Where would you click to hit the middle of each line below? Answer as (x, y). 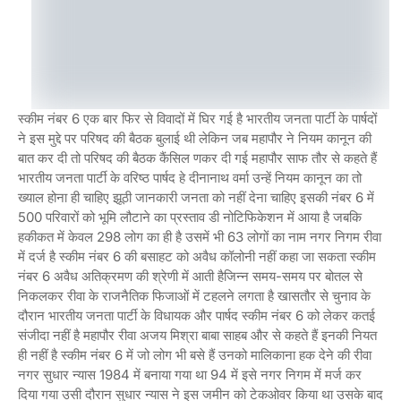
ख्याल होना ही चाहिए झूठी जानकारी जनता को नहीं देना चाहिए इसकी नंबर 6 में (196, 197)
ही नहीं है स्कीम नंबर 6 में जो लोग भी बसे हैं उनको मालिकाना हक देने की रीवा (195, 355)
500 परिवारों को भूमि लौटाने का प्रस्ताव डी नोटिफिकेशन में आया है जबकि (190, 217)
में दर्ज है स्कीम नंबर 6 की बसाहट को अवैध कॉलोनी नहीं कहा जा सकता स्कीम (197, 256)
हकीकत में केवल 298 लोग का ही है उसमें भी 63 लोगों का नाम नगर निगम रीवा (200, 237)
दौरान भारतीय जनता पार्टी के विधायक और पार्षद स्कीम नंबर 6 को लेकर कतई (196, 316)
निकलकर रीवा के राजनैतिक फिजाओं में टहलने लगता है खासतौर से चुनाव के (194, 296)
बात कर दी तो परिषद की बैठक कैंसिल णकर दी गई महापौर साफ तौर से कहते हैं (197, 158)
